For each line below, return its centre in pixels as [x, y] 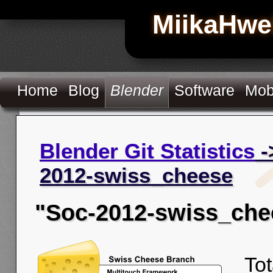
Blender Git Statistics [147, 151]
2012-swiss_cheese [136, 175]
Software [205, 90]
